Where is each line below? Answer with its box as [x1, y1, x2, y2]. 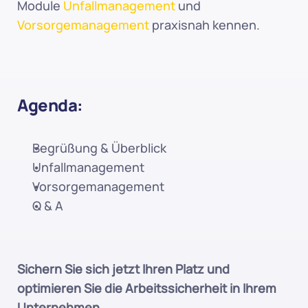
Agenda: [17, 93, 83, 116]
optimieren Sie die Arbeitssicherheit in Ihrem [17, 280, 276, 296]
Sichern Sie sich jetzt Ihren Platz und [17, 261, 230, 277]
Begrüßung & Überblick [32, 140, 166, 156]
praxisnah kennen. [149, 16, 260, 33]
